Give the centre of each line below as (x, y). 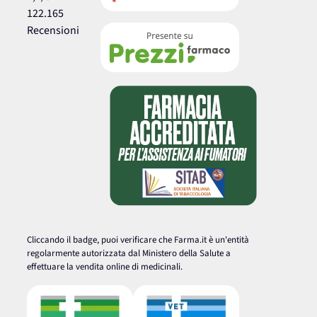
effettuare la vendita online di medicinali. (105, 266)
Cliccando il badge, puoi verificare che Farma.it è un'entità (138, 240)
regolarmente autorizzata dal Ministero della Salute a (129, 253)
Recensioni (53, 30)
